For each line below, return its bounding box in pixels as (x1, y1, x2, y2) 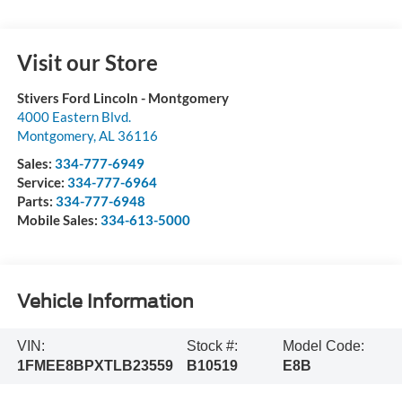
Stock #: (186, 337, 238, 354)
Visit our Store (16, 48, 158, 75)
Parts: (16, 192, 56, 209)
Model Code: (282, 337, 364, 354)
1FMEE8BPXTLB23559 (16, 357, 173, 373)
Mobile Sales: (16, 211, 100, 228)
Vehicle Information (16, 291, 194, 313)
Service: (16, 173, 67, 190)
